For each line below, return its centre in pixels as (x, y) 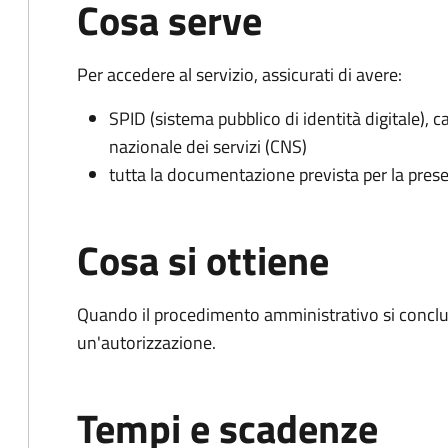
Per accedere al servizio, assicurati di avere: (239, 74)
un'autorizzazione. (146, 342)
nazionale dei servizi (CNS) (208, 146)
